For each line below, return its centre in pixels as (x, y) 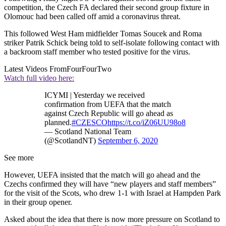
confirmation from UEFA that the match (108, 104)
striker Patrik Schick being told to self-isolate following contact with (112, 43)
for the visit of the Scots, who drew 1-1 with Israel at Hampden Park (112, 193)
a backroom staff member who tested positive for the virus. (97, 52)
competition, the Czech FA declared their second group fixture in (107, 8)
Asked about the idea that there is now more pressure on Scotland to (112, 219)
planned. (58, 123)
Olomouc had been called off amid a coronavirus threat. (92, 17)
